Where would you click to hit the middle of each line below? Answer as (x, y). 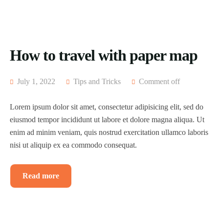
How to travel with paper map (104, 55)
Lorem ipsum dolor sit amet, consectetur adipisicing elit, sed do (107, 107)
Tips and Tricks (97, 81)
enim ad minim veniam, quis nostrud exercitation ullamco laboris (109, 132)
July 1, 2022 (35, 81)
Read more (41, 176)
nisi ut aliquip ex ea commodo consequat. (73, 145)
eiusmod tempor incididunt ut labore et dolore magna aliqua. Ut (107, 120)
